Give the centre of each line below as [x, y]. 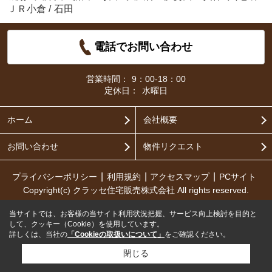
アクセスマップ [180, 176]
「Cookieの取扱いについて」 [116, 234]
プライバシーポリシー [54, 176]
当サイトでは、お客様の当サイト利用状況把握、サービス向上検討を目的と [133, 214]
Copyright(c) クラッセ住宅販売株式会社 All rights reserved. [136, 190]
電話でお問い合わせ [144, 47]
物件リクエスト [173, 146]
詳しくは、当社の [38, 234]
